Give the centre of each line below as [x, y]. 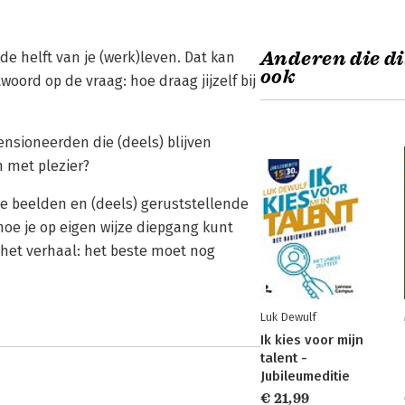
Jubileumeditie [305, 376]
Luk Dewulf [288, 317]
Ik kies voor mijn [312, 340]
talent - [284, 358]
